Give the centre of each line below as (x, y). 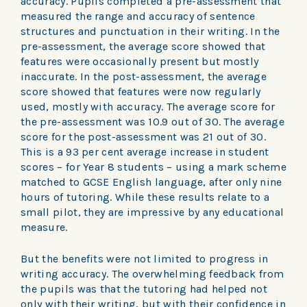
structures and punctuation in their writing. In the (150, 31)
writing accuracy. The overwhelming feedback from (152, 273)
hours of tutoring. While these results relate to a (145, 197)
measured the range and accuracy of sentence (138, 16)
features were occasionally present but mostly (140, 61)
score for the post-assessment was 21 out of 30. (144, 136)
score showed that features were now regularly (141, 91)
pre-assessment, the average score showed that (143, 46)
